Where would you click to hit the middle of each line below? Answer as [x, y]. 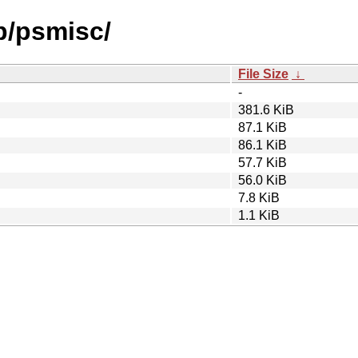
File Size [263, 74]
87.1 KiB [263, 127]
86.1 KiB [263, 145]
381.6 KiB [266, 109]
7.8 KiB [259, 197]
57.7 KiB [263, 162]
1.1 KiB [259, 215]
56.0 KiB [263, 180]
